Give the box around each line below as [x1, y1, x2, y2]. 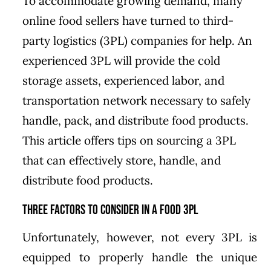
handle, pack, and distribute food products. [22, 113, 249, 128]
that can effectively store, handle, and [22, 152, 221, 168]
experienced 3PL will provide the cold [22, 53, 221, 68]
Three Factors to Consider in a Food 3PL [22, 201, 199, 218]
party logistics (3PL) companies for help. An [22, 33, 253, 48]
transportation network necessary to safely [22, 93, 251, 108]
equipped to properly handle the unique [22, 249, 258, 264]
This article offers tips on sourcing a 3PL [22, 132, 237, 148]
